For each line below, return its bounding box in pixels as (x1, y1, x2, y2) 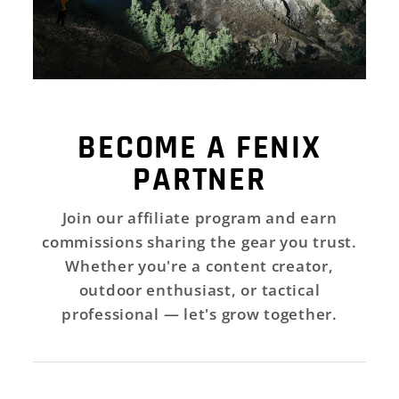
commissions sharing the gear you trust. (42, 232, 357, 253)
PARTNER (133, 159, 266, 202)
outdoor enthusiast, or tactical (78, 280, 321, 301)
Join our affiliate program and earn (61, 208, 338, 229)
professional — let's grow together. (61, 304, 338, 325)
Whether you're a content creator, (65, 256, 334, 277)
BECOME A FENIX (77, 127, 322, 170)
